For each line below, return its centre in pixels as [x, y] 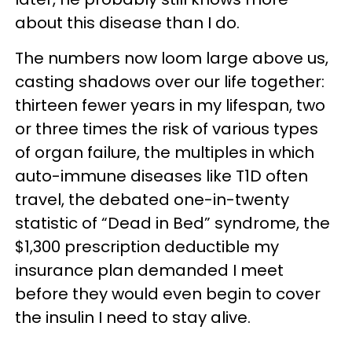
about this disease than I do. [127, 22]
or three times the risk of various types [167, 128]
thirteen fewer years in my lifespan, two [170, 105]
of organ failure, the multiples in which [165, 152]
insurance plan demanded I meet [149, 270]
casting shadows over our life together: [170, 81]
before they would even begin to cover [168, 293]
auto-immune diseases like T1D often [161, 176]
